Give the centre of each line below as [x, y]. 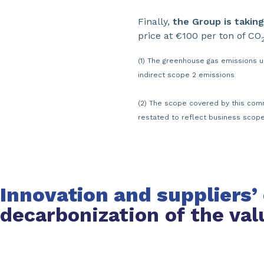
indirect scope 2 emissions [186, 75]
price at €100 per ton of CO [199, 36]
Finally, [155, 22]
